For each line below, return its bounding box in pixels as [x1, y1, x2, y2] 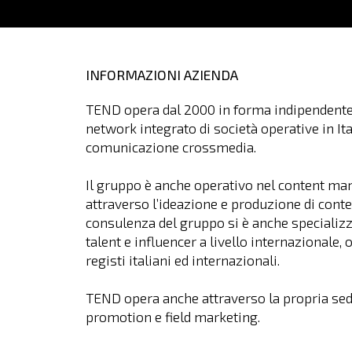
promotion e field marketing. [86, 309, 261, 325]
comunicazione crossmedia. [86, 139, 257, 156]
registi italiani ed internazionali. [86, 252, 280, 269]
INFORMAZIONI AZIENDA [86, 67, 239, 83]
